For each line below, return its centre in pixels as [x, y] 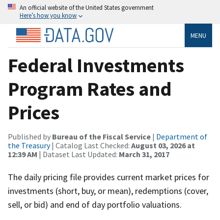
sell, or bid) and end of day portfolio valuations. [95, 204]
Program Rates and [90, 89]
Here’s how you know [48, 15]
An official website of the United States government [87, 7]
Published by [30, 136]
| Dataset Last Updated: [78, 154]
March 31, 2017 [144, 154]
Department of [182, 136]
